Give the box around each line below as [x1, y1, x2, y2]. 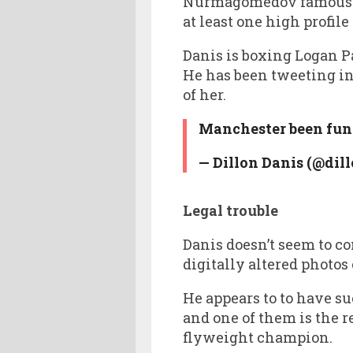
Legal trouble [183, 200, 278, 220]
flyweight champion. [183, 327, 333, 347]
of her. [183, 84, 226, 104]
